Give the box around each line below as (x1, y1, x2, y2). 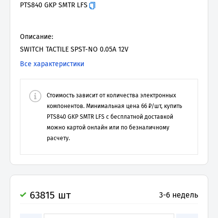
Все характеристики (20, 60, 84, 68)
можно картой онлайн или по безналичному (47, 124, 169, 131)
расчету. (47, 135, 70, 142)
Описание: (20, 33, 53, 41)
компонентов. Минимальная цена (47, 103, 140, 109)
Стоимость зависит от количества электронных (47, 92, 176, 99)
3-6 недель (159, 190, 198, 200)
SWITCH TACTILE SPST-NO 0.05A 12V (20, 45, 128, 54)
